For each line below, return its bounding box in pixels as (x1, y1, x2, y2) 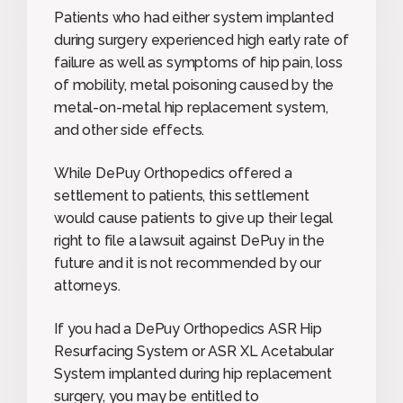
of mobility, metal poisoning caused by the (54, 76, 335, 94)
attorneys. (54, 276, 121, 294)
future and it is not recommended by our (54, 254, 321, 272)
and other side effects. (54, 121, 205, 139)
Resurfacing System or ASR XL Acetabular (54, 342, 334, 360)
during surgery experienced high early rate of (54, 31, 349, 49)
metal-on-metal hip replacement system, (54, 98, 328, 116)
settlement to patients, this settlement (54, 186, 309, 204)
